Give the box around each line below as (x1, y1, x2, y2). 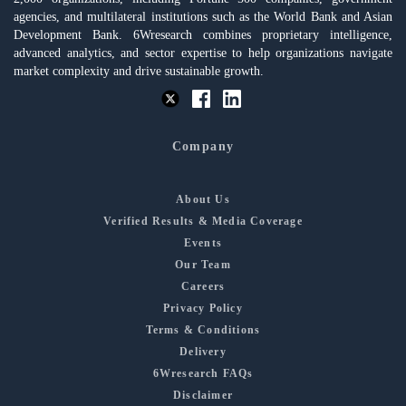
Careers (180, 280, 226, 294)
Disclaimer (173, 389, 233, 402)
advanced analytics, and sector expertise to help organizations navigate (14, 45, 392, 60)
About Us (176, 193, 230, 207)
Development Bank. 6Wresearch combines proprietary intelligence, (14, 27, 392, 42)
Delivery (179, 345, 227, 359)
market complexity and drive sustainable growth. (14, 63, 264, 78)
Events (183, 237, 223, 250)
